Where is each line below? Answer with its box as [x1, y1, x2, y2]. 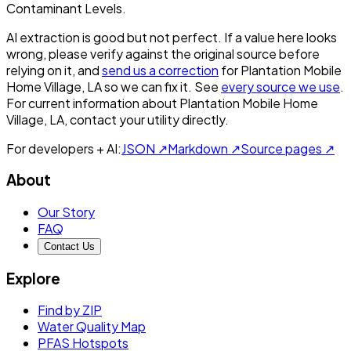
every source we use [221, 78, 340, 95]
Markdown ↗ [168, 139, 241, 157]
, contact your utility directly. [64, 110, 229, 128]
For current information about [6, 94, 177, 111]
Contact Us [44, 240, 95, 252]
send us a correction [102, 61, 219, 78]
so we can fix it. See [104, 78, 219, 95]
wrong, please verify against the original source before [6, 45, 320, 62]
